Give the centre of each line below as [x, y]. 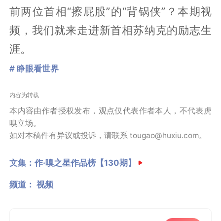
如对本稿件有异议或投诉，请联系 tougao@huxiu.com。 [108, 136]
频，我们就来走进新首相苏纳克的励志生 [110, 30]
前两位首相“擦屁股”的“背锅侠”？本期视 [110, 12]
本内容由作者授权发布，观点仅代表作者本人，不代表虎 [110, 111]
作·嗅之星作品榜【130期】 [86, 163]
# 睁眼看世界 [34, 68]
